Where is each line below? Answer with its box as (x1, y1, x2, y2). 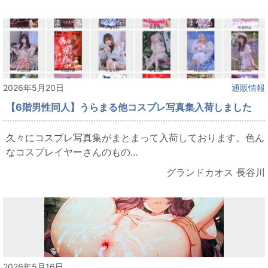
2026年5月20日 (3, 83, 64, 93)
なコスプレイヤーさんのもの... (6, 146, 138, 159)
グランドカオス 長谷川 (166, 166, 265, 179)
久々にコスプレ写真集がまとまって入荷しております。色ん (6, 132, 264, 144)
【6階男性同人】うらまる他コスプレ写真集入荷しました (6, 101, 252, 114)
